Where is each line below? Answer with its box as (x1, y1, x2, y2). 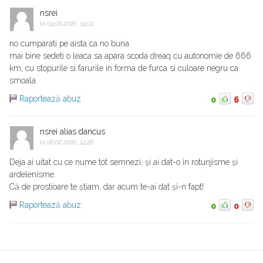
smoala (9, 76, 36, 86)
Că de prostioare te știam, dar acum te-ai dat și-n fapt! (9, 182, 204, 192)
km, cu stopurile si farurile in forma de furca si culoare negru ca (9, 63, 238, 73)
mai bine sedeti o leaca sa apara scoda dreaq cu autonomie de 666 (9, 51, 251, 61)
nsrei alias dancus (40, 127, 105, 137)
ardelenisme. (9, 170, 56, 180)
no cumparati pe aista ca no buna (9, 39, 129, 49)
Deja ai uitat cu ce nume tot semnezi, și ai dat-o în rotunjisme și (9, 157, 238, 167)
